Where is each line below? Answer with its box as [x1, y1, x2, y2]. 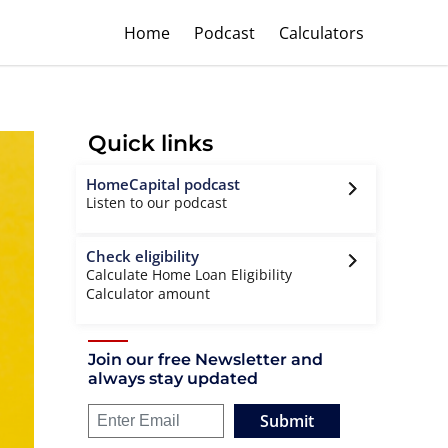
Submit [260, 410, 314, 432]
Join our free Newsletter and [88, 350, 323, 369]
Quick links [88, 130, 213, 157]
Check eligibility [86, 246, 199, 266]
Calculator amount [86, 284, 210, 303]
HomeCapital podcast [86, 174, 240, 194]
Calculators [279, 21, 364, 44]
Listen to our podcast [86, 193, 227, 212]
